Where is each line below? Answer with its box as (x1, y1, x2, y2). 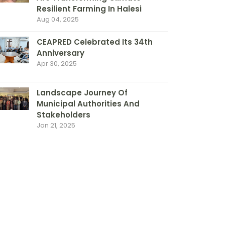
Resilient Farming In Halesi (37, 4, 142, 14)
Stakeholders (37, 109, 90, 120)
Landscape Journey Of (37, 87, 128, 98)
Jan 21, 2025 (37, 121, 75, 130)
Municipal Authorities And (37, 98, 140, 109)
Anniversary (37, 48, 84, 58)
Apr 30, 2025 (37, 59, 77, 68)
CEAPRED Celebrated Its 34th (37, 37, 153, 47)
